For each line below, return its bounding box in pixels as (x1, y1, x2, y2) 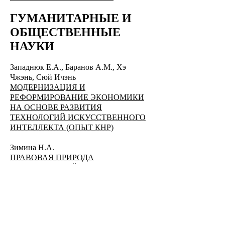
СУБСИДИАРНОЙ (10, 163, 77, 172)
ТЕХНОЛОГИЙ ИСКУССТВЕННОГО (10, 113, 146, 122)
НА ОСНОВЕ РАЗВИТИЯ (10, 103, 102, 111)
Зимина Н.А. (10, 143, 56, 152)
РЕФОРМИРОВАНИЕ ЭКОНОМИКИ (10, 93, 144, 101)
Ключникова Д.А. (10, 203, 73, 212)
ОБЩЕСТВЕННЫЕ (10, 26, 121, 39)
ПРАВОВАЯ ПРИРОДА (10, 153, 94, 162)
